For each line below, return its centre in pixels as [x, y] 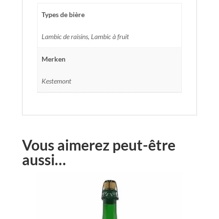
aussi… [44, 159]
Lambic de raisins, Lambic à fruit [85, 36]
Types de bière [63, 14]
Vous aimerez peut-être [99, 144]
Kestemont [56, 81]
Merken [54, 59]
